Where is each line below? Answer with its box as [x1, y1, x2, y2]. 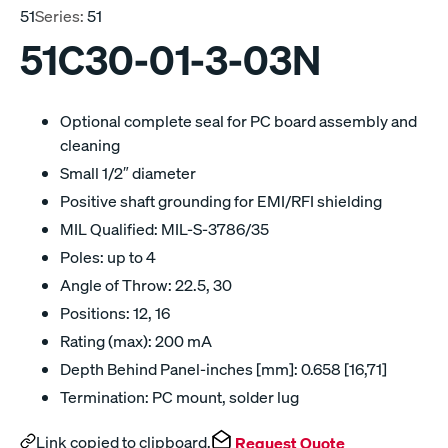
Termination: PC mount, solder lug [60, 386, 299, 408]
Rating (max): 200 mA [60, 330, 212, 352]
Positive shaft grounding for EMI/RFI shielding [60, 190, 382, 212]
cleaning [60, 134, 120, 156]
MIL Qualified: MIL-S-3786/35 [60, 218, 269, 240]
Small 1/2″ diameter [60, 162, 196, 184]
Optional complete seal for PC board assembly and [60, 110, 417, 132]
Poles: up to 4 [60, 246, 156, 268]
